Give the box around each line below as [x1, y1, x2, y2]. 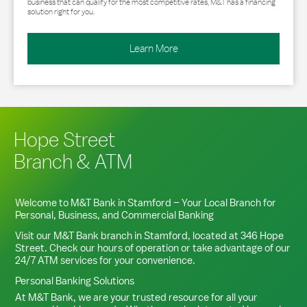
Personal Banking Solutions [15, 274, 134, 287]
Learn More [129, 42, 178, 55]
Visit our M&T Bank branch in [15, 229, 144, 242]
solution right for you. [27, 6, 95, 17]
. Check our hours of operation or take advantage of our [45, 241, 291, 254]
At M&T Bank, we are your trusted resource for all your [15, 291, 258, 304]
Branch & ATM [14, 149, 132, 173]
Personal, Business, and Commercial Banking [15, 208, 214, 221]
